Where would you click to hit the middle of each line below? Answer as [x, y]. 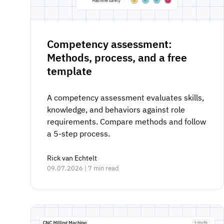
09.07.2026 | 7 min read [83, 168]
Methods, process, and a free [117, 57]
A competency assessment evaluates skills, [125, 97]
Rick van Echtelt [72, 158]
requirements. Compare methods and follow [126, 121]
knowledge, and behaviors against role [116, 109]
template [69, 71]
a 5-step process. [78, 133]
